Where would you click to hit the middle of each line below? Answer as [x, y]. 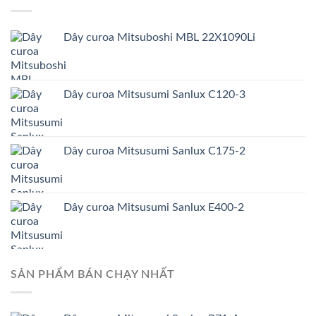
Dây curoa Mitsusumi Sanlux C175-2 [154, 151]
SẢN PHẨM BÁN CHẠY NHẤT [93, 275]
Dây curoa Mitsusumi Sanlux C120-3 [154, 95]
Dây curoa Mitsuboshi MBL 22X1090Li [159, 38]
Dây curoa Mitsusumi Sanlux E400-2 [154, 208]
